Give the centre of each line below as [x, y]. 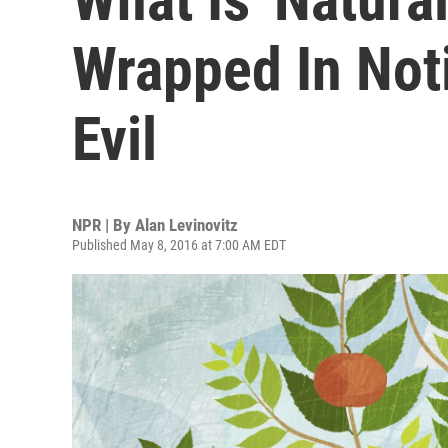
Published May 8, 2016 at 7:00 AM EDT [179, 245]
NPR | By [103, 225]
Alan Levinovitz [186, 225]
